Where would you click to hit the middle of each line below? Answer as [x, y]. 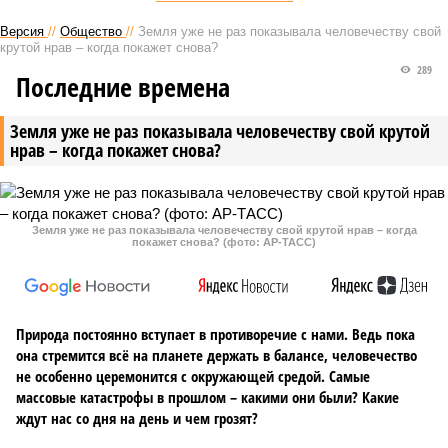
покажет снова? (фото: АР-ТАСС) [224, 242]
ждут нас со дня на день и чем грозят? [137, 418]
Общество [91, 31]
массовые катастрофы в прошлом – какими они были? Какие [207, 397]
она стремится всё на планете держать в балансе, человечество [216, 355]
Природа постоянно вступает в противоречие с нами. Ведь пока [215, 334]
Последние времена [123, 87]
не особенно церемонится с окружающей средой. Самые [193, 376]
